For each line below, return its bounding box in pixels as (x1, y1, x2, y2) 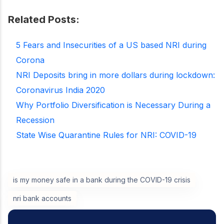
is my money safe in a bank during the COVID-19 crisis (13, 175, 190, 184)
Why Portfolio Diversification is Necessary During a (16, 99, 210, 110)
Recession (16, 114, 54, 125)
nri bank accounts (13, 193, 71, 202)
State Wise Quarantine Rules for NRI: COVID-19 (16, 129, 196, 140)
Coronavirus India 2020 (16, 84, 105, 95)
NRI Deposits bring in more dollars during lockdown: (16, 69, 215, 80)
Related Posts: (8, 13, 79, 25)
